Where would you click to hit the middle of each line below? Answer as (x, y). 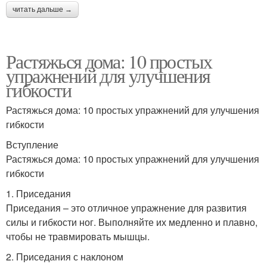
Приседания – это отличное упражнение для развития (126, 208)
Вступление (32, 145)
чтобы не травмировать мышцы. (78, 237)
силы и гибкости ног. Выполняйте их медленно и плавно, (132, 222)
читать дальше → (42, 10)
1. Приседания (38, 194)
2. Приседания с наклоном (65, 257)
